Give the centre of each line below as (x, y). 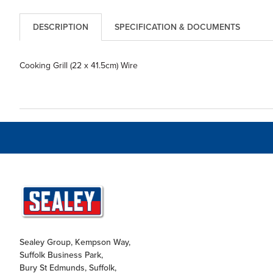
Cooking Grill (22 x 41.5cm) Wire (78, 65)
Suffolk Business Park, (61, 255)
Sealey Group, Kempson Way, (75, 242)
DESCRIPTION (60, 27)
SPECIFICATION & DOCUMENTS (177, 27)
